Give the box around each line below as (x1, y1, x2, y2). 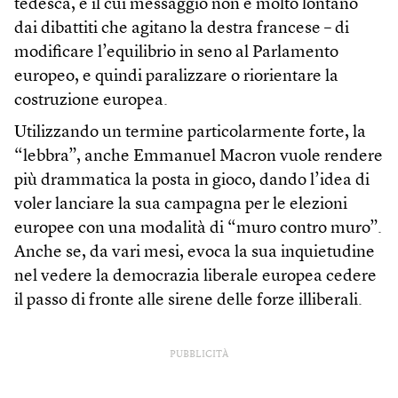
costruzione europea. (14, 92, 168, 109)
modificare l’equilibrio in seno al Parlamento (14, 44, 338, 61)
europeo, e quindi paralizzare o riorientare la (14, 68, 338, 85)
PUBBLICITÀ (170, 349, 228, 360)
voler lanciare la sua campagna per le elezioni (14, 195, 347, 213)
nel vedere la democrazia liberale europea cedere (14, 267, 377, 285)
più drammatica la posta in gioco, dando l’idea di (14, 171, 370, 189)
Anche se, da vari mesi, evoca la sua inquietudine (14, 243, 375, 261)
